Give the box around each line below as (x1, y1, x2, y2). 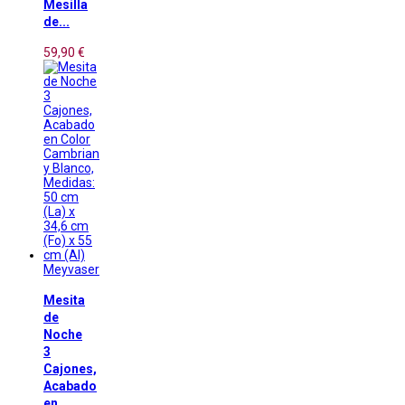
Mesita (43, 292, 85, 307)
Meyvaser (43, 261, 99, 277)
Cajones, (43, 361, 97, 376)
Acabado (43, 378, 97, 393)
